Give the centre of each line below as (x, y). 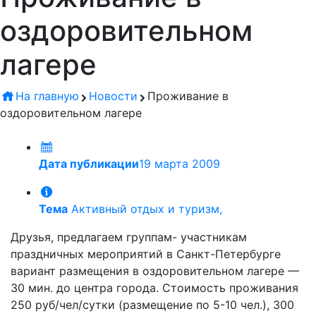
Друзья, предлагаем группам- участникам (129, 237)
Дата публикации (89, 164)
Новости (114, 96)
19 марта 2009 (180, 164)
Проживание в (188, 96)
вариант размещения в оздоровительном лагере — (155, 271)
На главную (48, 96)
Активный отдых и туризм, (145, 209)
